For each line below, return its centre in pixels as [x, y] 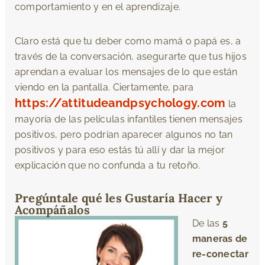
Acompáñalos [52, 209]
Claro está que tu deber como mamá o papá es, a [128, 41]
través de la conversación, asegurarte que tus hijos [130, 56]
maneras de [220, 238]
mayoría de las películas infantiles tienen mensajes [128, 119]
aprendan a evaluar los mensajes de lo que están [126, 72]
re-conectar [220, 254]
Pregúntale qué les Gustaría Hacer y [119, 198]
